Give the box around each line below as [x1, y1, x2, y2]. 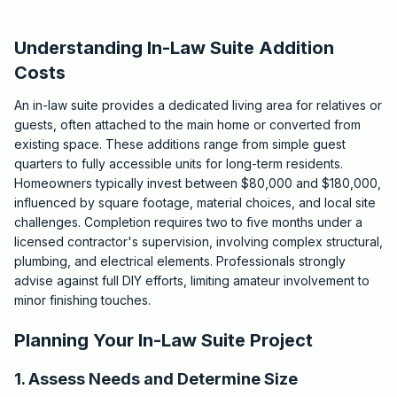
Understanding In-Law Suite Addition [14, 37, 334, 58]
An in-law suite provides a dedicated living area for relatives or [14, 97, 382, 113]
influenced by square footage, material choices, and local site [14, 195, 376, 210]
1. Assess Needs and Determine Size [14, 370, 298, 388]
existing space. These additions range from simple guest [14, 136, 346, 152]
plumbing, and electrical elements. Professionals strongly [14, 253, 346, 269]
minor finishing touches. [14, 292, 151, 307]
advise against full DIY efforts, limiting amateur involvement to [14, 273, 370, 288]
